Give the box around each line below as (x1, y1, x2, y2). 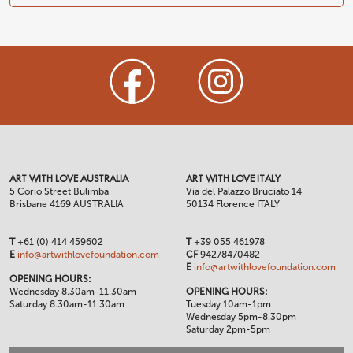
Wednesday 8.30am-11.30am (9, 286, 136, 298)
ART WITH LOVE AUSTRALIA (9, 173, 128, 185)
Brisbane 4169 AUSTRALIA (9, 199, 124, 210)
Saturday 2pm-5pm (186, 324, 270, 336)
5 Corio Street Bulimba (9, 186, 109, 198)
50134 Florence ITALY (186, 199, 280, 210)
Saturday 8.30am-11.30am (9, 299, 124, 310)
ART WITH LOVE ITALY (186, 173, 281, 185)
